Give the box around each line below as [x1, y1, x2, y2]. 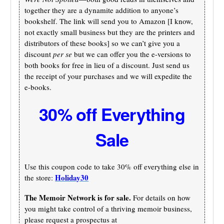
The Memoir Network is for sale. [24, 191, 131, 203]
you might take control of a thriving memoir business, [24, 203, 192, 213]
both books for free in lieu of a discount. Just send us [24, 59, 190, 70]
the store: [24, 172, 55, 182]
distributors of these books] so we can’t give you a [24, 37, 180, 48]
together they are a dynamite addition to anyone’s [24, 4, 179, 15]
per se [53, 48, 72, 59]
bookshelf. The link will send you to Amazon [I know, [24, 15, 193, 26]
